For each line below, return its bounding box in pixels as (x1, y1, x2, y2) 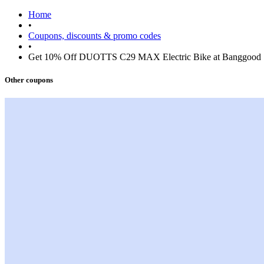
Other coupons (5, 75, 53, 85)
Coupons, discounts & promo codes (28, 30, 161, 41)
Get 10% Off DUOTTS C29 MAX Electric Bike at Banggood (28, 51, 261, 62)
